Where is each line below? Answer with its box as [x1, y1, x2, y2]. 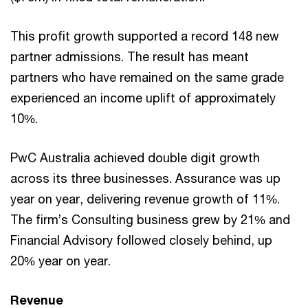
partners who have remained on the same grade [10, 69, 284, 85]
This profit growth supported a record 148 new [10, 27, 279, 43]
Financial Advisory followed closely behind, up [10, 232, 272, 247]
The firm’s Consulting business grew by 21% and [10, 211, 290, 227]
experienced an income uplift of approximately [10, 89, 276, 105]
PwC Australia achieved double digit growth [10, 149, 260, 165]
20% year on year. [10, 252, 111, 268]
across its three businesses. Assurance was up [10, 170, 280, 186]
